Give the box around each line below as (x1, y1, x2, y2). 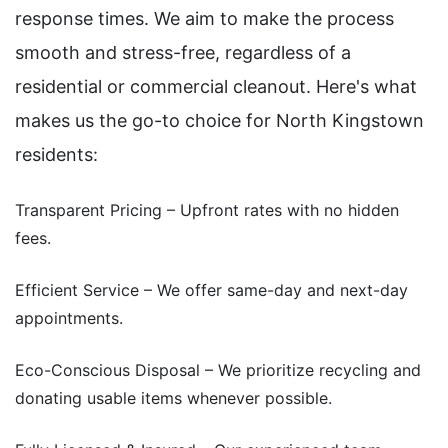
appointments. (15, 308, 123, 329)
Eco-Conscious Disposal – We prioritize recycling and (15, 360, 421, 381)
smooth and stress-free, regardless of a (15, 42, 351, 64)
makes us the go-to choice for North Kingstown (15, 110, 424, 132)
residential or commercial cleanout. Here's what (15, 76, 417, 98)
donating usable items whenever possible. (15, 388, 332, 409)
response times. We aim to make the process (15, 8, 394, 30)
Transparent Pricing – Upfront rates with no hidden (15, 200, 399, 221)
